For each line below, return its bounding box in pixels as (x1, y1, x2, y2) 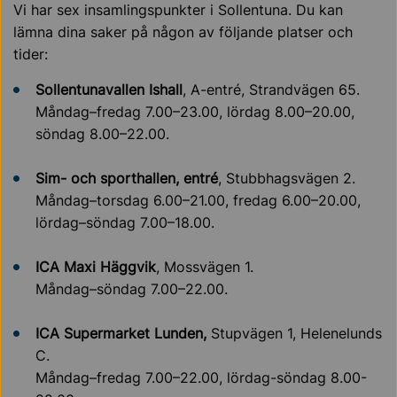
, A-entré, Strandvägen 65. (183, 81, 360, 98)
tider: (13, 45, 48, 63)
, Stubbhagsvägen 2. (218, 169, 355, 187)
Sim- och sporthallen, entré (35, 169, 218, 187)
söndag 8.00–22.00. (35, 125, 169, 143)
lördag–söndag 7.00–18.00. (35, 214, 214, 231)
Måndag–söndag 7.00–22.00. (35, 280, 228, 298)
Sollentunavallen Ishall (35, 81, 183, 98)
